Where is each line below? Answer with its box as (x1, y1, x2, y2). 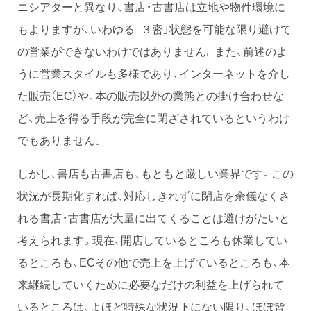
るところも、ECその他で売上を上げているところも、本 (17, 253, 290, 270)
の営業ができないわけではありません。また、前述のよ (17, 42, 287, 59)
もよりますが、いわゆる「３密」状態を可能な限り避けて (17, 19, 292, 37)
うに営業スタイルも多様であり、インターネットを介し (17, 64, 290, 81)
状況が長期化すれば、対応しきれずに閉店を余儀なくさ (17, 186, 290, 203)
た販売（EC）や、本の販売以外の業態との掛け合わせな (17, 86, 284, 103)
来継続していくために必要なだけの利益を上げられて (17, 275, 284, 292)
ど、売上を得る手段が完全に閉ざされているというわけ (17, 108, 290, 126)
